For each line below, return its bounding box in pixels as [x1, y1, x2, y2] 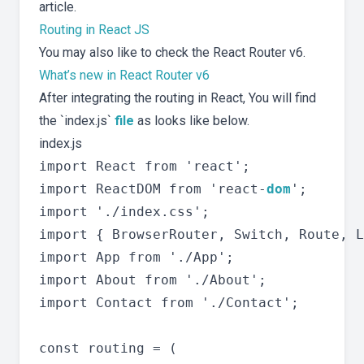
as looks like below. [134, 113, 249, 129]
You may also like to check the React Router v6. [39, 45, 305, 61]
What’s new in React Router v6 [39, 67, 210, 84]
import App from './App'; [39, 249, 234, 266]
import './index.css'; [39, 204, 210, 220]
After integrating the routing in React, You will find [39, 90, 316, 106]
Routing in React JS [39, 22, 149, 38]
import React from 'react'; [39, 158, 250, 175]
